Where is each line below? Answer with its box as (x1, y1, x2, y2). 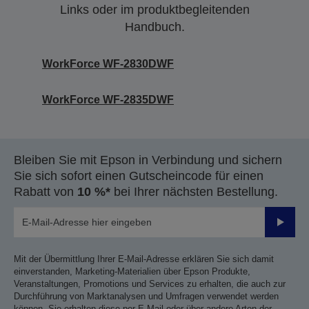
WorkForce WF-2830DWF (42, 58, 174, 70)
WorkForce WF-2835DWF (42, 94, 174, 106)
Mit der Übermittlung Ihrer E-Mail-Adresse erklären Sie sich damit (14, 254, 274, 264)
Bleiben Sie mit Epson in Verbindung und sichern (14, 153, 282, 167)
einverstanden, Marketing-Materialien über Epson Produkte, (14, 266, 250, 277)
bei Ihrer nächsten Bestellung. (110, 185, 278, 199)
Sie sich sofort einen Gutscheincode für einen (14, 169, 263, 183)
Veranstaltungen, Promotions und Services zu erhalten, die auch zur (14, 279, 286, 289)
